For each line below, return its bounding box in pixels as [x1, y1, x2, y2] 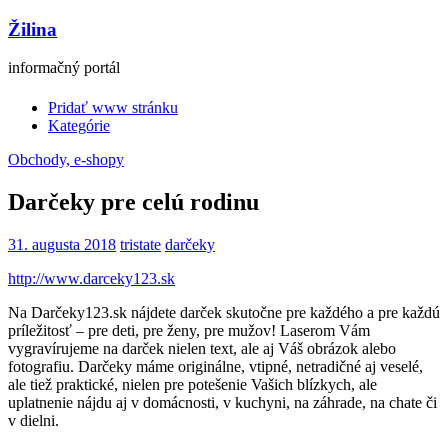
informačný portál [8, 59, 120, 77]
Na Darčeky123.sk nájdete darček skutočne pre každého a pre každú [8, 303, 440, 321]
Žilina [8, 18, 57, 40]
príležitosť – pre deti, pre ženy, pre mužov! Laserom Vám [8, 321, 370, 339]
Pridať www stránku [48, 98, 178, 116]
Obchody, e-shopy [8, 150, 124, 168]
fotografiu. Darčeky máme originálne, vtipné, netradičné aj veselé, [8, 357, 423, 375]
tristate [120, 235, 161, 253]
